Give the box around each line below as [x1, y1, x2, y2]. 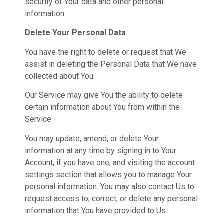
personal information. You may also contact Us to [25, 181, 194, 191]
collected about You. [25, 71, 95, 81]
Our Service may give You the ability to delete [25, 90, 183, 100]
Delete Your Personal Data [25, 28, 126, 38]
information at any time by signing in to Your [25, 145, 176, 155]
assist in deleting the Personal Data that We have [25, 59, 197, 69]
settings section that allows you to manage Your [25, 169, 192, 179]
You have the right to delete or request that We [25, 47, 186, 57]
